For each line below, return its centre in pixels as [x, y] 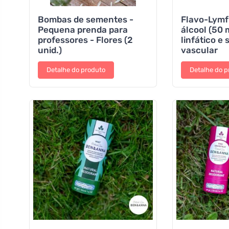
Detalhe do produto [76, 70]
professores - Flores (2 [85, 40]
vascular [199, 50]
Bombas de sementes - [86, 19]
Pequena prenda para [83, 29]
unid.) [50, 50]
